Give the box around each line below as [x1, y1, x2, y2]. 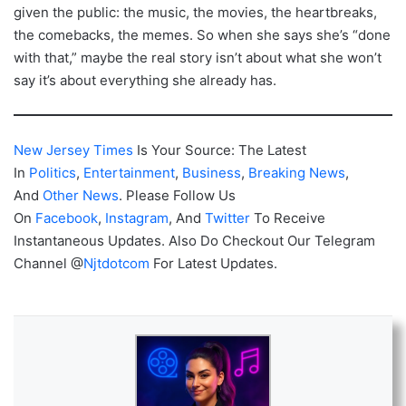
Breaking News [248, 164, 345, 182]
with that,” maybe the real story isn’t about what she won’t [14, 49, 382, 67]
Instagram [105, 209, 169, 227]
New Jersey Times [14, 141, 133, 159]
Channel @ [14, 255, 83, 273]
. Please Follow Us [119, 187, 236, 205]
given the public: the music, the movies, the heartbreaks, [14, 4, 377, 22]
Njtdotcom [83, 255, 153, 273]
